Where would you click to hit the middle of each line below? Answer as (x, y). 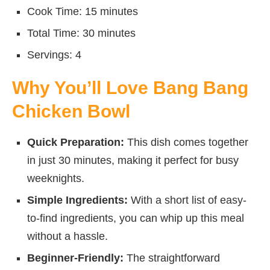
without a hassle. (67, 236)
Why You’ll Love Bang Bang (130, 87)
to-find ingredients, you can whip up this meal (136, 218)
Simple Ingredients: (77, 200)
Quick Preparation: (76, 142)
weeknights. (56, 178)
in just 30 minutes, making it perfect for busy (133, 160)
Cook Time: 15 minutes (83, 11)
